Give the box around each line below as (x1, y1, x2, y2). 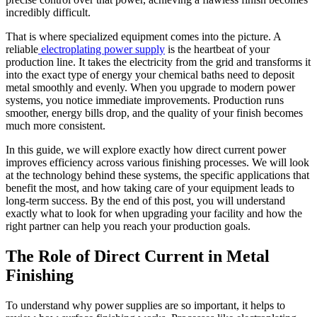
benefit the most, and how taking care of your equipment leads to (6, 182, 294, 195)
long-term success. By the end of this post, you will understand (6, 195, 285, 207)
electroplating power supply (38, 43, 165, 56)
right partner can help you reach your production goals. (6, 220, 250, 233)
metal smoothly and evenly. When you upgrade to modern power (6, 81, 295, 94)
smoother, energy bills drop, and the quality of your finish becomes (6, 107, 303, 120)
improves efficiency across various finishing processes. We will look (6, 156, 309, 169)
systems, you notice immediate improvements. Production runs (6, 94, 284, 107)
